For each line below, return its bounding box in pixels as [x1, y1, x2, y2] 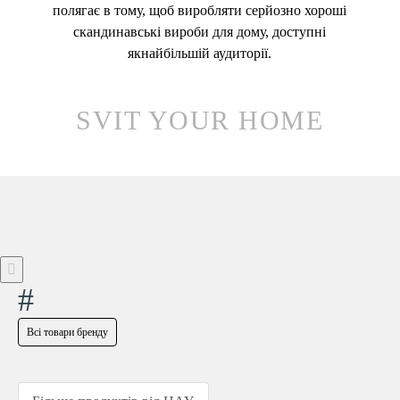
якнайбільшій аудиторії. [128, 46, 272, 62]
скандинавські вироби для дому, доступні [73, 24, 327, 40]
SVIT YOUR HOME [76, 105, 324, 136]
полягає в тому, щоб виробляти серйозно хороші [53, 3, 347, 19]
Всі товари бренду [27, 326, 108, 339]
